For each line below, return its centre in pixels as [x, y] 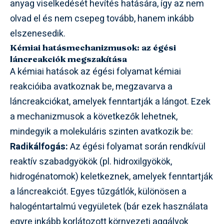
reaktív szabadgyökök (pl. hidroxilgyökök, [91, 161]
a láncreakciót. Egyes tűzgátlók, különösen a [98, 191]
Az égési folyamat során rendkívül [137, 146]
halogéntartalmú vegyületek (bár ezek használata [109, 206]
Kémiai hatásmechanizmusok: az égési [93, 47]
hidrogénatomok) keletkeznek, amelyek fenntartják [111, 176]
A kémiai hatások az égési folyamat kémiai [95, 71]
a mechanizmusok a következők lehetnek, [94, 116]
